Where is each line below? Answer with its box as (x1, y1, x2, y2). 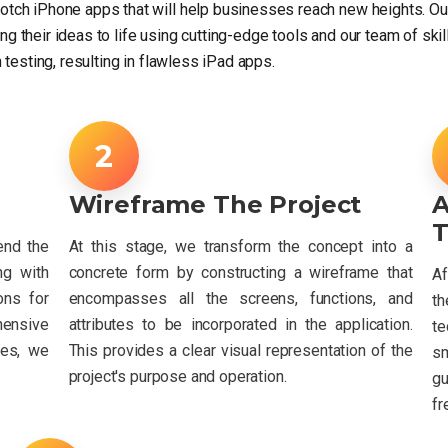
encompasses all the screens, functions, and (68, 288, 413, 308)
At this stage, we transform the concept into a (68, 236, 413, 256)
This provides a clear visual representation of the (68, 340, 413, 360)
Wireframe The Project (68, 189, 362, 219)
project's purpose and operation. (68, 366, 287, 386)
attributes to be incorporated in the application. (68, 314, 413, 334)
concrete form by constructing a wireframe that (68, 262, 413, 282)
